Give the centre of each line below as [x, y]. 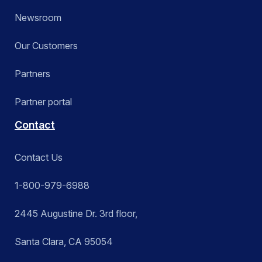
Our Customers [46, 46]
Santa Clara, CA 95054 [64, 242]
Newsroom [38, 18]
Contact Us [39, 158]
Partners [32, 74]
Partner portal [43, 102]
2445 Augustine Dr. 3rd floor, [76, 214]
